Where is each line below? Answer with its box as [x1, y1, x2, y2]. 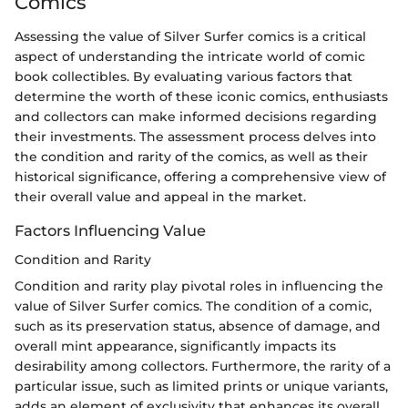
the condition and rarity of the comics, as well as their [15, 148, 368, 166]
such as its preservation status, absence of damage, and [15, 318, 381, 335]
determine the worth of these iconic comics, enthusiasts [15, 88, 388, 106]
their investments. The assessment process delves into [15, 128, 376, 146]
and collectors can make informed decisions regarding [15, 108, 377, 126]
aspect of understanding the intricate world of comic [15, 48, 365, 66]
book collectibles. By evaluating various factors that [15, 68, 352, 86]
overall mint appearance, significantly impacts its [15, 338, 336, 355]
